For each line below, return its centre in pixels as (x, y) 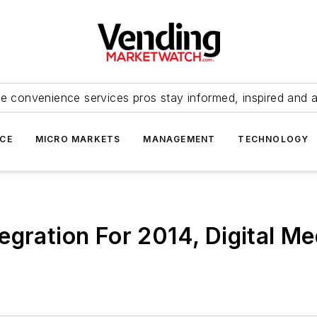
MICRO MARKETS (78, 139)
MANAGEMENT (179, 139)
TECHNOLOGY (273, 139)
